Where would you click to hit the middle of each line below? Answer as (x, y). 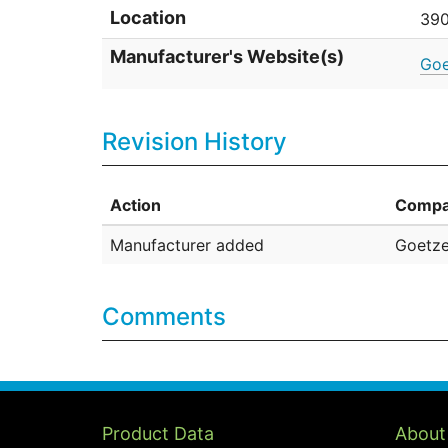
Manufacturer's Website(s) (227, 56)
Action (135, 204)
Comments (164, 316)
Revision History (194, 141)
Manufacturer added (187, 244)
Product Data (158, 433)
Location (148, 17)
